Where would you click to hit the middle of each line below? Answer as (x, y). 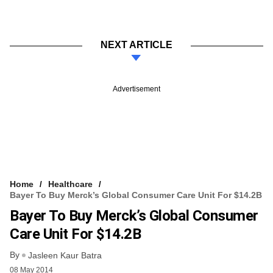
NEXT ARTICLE (136, 44)
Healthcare (70, 184)
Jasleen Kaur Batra (65, 256)
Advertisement (136, 89)
